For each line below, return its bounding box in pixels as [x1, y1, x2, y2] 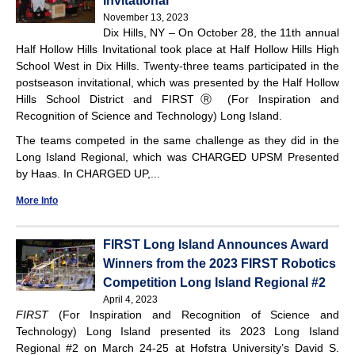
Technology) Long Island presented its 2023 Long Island [16, 324, 339, 338]
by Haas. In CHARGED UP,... [16, 166, 160, 180]
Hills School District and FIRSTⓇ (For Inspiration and [16, 92, 339, 105]
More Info [16, 194, 58, 206]
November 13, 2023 [103, 11, 189, 23]
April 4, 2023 [103, 293, 158, 305]
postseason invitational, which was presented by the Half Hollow [16, 75, 339, 89]
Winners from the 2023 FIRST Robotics [103, 256, 336, 270]
